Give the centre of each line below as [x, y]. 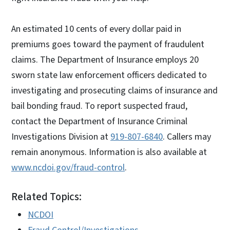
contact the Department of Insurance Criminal [99, 122]
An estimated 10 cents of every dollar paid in [96, 29]
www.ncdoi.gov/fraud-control [68, 168]
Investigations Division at [61, 137]
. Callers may [187, 137]
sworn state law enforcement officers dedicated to [109, 75]
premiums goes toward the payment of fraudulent [108, 45]
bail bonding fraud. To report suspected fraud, [99, 106]
